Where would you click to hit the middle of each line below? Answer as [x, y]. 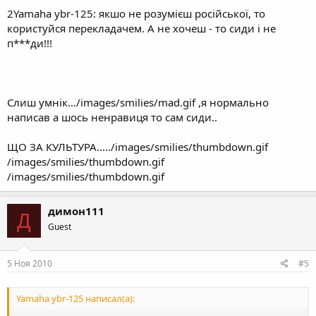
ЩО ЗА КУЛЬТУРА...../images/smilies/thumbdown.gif [138, 147]
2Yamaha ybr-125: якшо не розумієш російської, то [136, 13]
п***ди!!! [30, 43]
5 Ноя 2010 [30, 263]
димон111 [76, 211]
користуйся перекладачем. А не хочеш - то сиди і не [141, 28]
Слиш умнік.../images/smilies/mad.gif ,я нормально [138, 102]
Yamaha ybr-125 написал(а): [75, 298]
